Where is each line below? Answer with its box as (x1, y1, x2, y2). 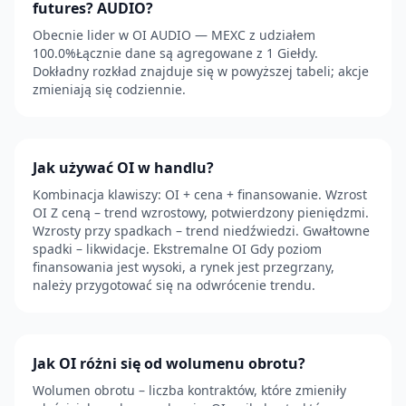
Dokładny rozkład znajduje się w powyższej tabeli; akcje (33, 63, 369, 80)
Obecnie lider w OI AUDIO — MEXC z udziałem (33, 26, 315, 43)
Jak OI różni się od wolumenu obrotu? (33, 353, 305, 373)
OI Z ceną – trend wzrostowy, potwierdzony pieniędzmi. (33, 204, 369, 221)
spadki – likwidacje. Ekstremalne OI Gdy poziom (33, 240, 322, 257)
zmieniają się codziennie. (33, 81, 186, 98)
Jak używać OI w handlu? (33, 158, 214, 178)
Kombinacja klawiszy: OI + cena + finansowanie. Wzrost (33, 186, 367, 203)
